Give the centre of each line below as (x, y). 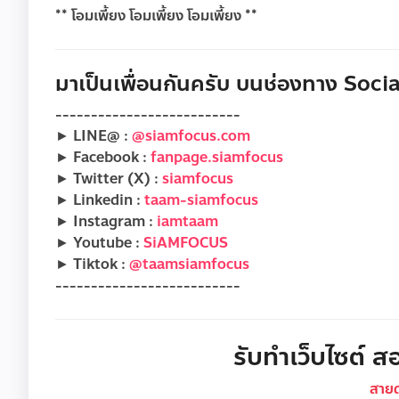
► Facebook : (103, 158)
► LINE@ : (94, 136)
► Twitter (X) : (109, 179)
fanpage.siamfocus (217, 158)
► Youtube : (99, 243)
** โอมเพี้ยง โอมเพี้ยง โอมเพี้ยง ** (156, 16)
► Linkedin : (100, 200)
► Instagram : (106, 222)
